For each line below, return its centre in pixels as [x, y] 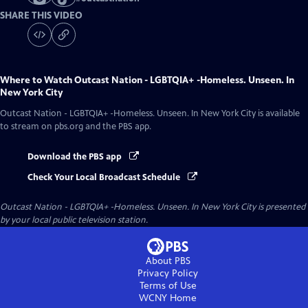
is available [278, 113]
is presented [280, 207]
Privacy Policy [168, 274]
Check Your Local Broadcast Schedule [105, 178]
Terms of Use [168, 286]
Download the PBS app [76, 156]
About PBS [168, 261]
